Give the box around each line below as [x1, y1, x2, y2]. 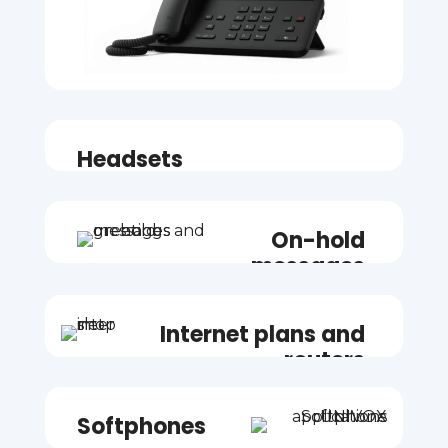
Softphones [76, 410, 206, 442]
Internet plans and [160, 318, 366, 350]
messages [251, 250, 366, 282]
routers [284, 344, 366, 376]
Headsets [76, 143, 183, 175]
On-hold [271, 224, 366, 256]
